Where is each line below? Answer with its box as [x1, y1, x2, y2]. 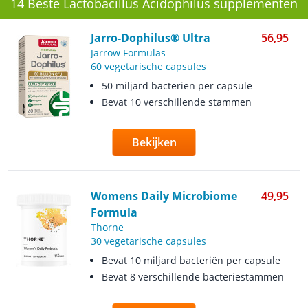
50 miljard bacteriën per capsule [101, 79, 252, 92]
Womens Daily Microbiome [90, 188, 237, 203]
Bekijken [131, 135, 177, 150]
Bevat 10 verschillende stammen [101, 96, 252, 109]
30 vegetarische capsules [90, 234, 206, 247]
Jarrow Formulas [90, 46, 166, 59]
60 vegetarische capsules [90, 60, 206, 73]
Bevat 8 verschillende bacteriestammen [101, 270, 284, 283]
